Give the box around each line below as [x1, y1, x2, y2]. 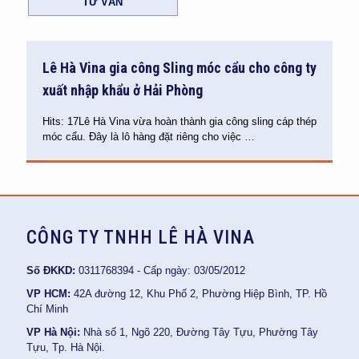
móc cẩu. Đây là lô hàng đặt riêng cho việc [42, 131, 241, 143]
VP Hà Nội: [26, 326, 80, 339]
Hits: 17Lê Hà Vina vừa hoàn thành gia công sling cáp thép [42, 115, 317, 128]
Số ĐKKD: [26, 264, 75, 277]
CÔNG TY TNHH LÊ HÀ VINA [26, 227, 255, 249]
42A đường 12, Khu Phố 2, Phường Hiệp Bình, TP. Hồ [71, 288, 327, 301]
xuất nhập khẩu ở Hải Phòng [42, 82, 203, 99]
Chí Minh [26, 303, 68, 316]
